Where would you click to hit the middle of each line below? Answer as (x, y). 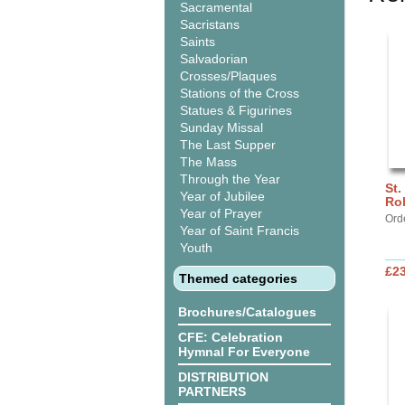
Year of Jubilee (222, 196)
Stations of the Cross (240, 93)
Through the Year (230, 179)
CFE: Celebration (231, 337)
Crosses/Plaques (228, 76)
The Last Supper (228, 145)
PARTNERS (212, 391)
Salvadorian (214, 59)
